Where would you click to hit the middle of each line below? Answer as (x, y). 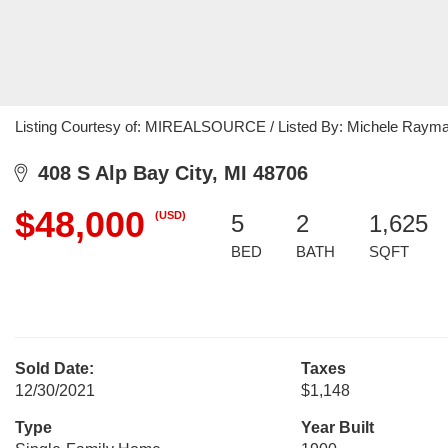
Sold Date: (54, 368)
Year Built (337, 427)
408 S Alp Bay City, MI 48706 (167, 173)
